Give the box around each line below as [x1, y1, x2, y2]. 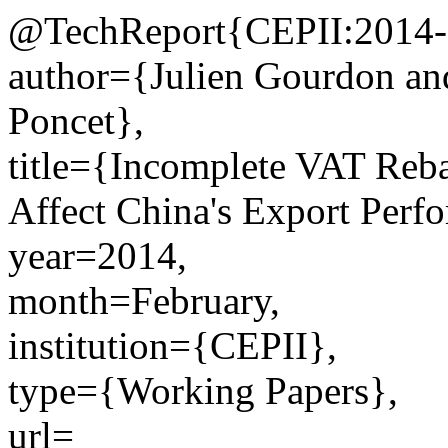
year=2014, [8, 234, 187, 277]
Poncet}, [8, 99, 144, 142]
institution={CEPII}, [8, 324, 337, 367]
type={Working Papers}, [8, 369, 398, 412]
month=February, [8, 279, 280, 322]
